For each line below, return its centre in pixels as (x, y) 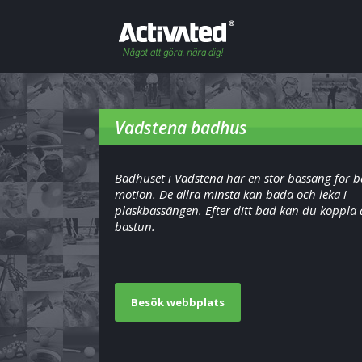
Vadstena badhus (181, 128)
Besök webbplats (178, 302)
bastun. (135, 226)
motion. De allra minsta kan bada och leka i (231, 194)
